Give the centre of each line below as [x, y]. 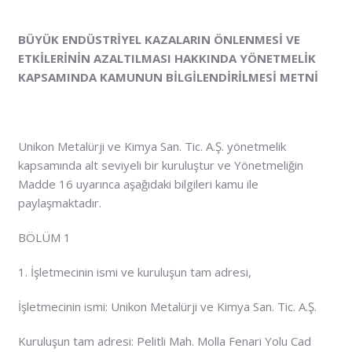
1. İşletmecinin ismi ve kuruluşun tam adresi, [134, 271]
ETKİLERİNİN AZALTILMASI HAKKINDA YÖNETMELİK [167, 58]
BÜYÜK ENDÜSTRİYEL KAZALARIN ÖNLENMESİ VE [159, 39]
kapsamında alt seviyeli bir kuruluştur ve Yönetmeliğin [160, 165]
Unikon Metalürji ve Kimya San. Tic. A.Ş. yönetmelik [152, 146]
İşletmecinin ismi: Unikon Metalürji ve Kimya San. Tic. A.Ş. [167, 306]
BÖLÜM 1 [44, 237]
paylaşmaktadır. [59, 202]
